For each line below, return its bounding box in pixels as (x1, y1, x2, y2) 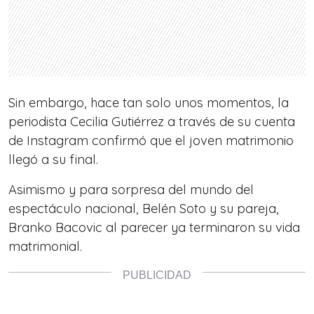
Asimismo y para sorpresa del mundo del (8, 182, 254, 198)
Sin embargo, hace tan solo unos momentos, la (8, 95, 289, 111)
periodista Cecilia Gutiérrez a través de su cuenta (8, 114, 295, 130)
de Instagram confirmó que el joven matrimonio (8, 132, 294, 149)
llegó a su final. (8, 151, 98, 168)
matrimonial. (8, 238, 82, 255)
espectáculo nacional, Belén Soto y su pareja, (8, 200, 279, 217)
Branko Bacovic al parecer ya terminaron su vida (8, 219, 300, 236)
